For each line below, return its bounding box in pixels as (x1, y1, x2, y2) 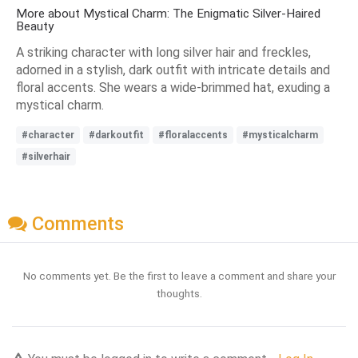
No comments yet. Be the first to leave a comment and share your (22, 269, 336, 283)
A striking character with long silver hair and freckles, (16, 44, 311, 60)
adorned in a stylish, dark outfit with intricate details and (16, 62, 330, 78)
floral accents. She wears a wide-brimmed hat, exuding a (16, 79, 330, 95)
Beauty (16, 18, 54, 34)
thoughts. (156, 287, 202, 300)
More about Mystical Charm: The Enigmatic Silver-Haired (16, 6, 320, 21)
